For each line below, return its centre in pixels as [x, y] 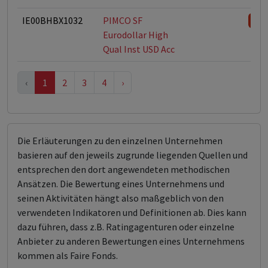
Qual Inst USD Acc [139, 49]
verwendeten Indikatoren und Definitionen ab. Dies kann [132, 212]
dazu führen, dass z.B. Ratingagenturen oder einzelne [126, 227]
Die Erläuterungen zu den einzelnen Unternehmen [120, 141]
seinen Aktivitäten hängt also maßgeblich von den [121, 198]
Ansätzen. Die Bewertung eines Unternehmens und [121, 184]
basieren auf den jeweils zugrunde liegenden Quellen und [133, 155]
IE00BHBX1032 [52, 20]
